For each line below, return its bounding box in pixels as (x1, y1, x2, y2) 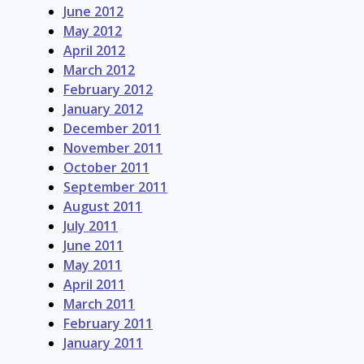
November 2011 (63, 138, 162, 157)
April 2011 (63, 275, 125, 293)
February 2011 (63, 314, 153, 332)
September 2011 (63, 177, 167, 196)
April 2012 (63, 41, 125, 59)
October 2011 (63, 158, 149, 176)
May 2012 (63, 21, 122, 40)
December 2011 (63, 119, 161, 137)
